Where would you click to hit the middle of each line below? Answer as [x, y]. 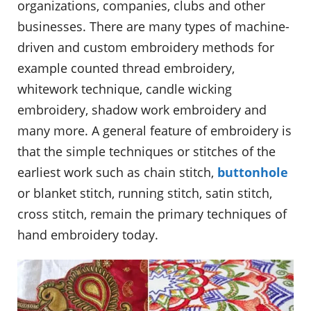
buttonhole [253, 172]
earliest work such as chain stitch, [117, 172]
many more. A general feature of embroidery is [154, 130]
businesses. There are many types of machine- [153, 26]
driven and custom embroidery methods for [146, 47]
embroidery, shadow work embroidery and [142, 109]
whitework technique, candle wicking [125, 89]
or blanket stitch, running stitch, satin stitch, [145, 193]
